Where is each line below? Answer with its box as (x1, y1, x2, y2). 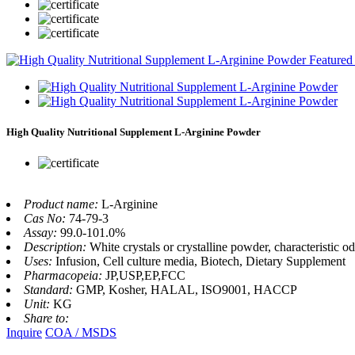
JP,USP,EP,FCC (105, 269, 185, 283)
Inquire (6, 326, 42, 340)
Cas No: (24, 212, 69, 226)
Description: (24, 240, 90, 254)
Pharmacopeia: (24, 269, 105, 283)
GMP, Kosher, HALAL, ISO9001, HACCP (76, 283, 297, 297)
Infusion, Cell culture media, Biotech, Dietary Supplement (55, 254, 345, 269)
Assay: (24, 226, 60, 240)
